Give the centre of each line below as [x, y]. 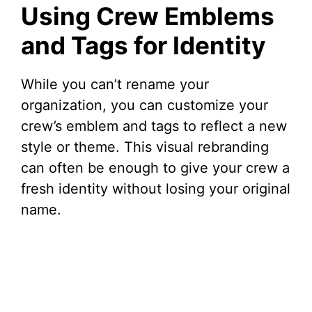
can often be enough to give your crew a [155, 168]
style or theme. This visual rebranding [145, 147]
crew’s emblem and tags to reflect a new [154, 126]
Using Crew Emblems [148, 16]
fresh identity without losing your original [156, 189]
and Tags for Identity [143, 46]
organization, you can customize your [145, 106]
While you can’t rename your [115, 85]
